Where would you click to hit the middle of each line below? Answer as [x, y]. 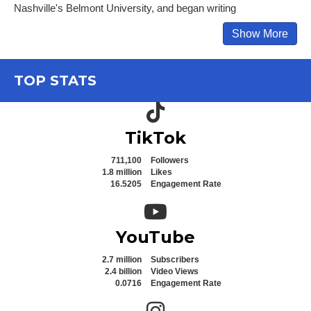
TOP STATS [55, 80]
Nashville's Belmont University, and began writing [125, 8]
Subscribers [175, 259]
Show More [260, 33]
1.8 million [122, 172]
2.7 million [122, 259]
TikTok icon [170, 108]
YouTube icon [173, 207]
